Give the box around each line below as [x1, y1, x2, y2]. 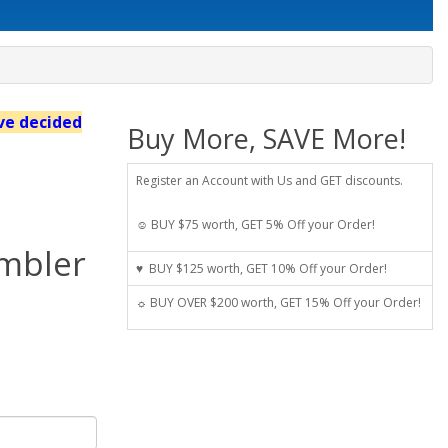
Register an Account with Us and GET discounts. [136, 171, 403, 189]
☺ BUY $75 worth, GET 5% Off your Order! [136, 215, 375, 233]
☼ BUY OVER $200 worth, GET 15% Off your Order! [136, 293, 421, 311]
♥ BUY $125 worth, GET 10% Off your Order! [136, 259, 387, 277]
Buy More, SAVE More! [127, 119, 406, 157]
